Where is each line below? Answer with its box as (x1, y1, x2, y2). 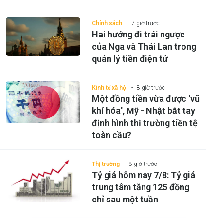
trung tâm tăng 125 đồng (91, 182, 189, 193)
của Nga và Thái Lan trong (91, 41, 196, 52)
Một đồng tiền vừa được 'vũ (91, 93, 200, 104)
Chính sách (91, 20, 122, 27)
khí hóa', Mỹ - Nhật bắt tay (91, 106, 195, 116)
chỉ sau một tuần (91, 194, 158, 205)
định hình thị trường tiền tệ (91, 118, 198, 128)
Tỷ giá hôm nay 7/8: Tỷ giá (91, 170, 195, 181)
